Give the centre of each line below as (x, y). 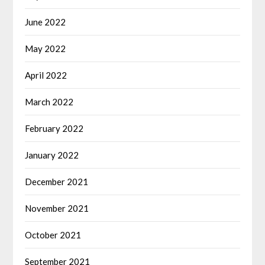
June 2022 (46, 22)
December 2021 (57, 181)
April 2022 (46, 75)
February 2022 (54, 128)
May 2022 (46, 48)
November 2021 (57, 208)
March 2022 (49, 101)
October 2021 (53, 235)
